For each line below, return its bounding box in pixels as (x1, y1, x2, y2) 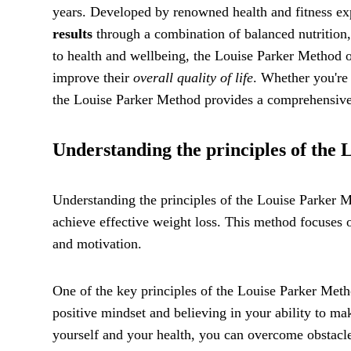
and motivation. (52, 235, 142, 251)
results (52, 25, 92, 42)
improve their (52, 69, 133, 85)
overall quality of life (133, 69, 253, 85)
